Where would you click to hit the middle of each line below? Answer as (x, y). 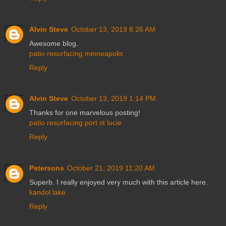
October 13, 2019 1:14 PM (114, 99)
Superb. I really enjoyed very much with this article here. (119, 182)
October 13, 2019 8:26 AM (113, 29)
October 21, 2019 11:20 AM (111, 168)
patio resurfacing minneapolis (76, 53)
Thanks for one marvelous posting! (85, 113)
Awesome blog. (54, 43)
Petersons (47, 168)
